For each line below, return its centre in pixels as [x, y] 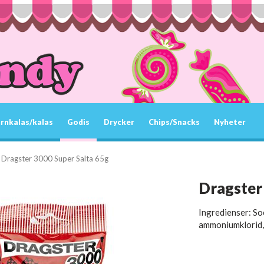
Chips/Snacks [174, 122]
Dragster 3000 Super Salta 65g [55, 159]
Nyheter [230, 122]
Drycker [119, 122]
